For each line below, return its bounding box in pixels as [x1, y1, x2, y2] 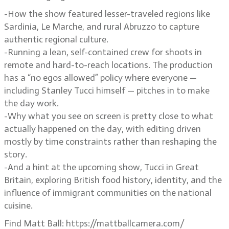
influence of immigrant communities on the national [4, 187, 212, 198]
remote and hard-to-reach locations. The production [4, 59, 213, 71]
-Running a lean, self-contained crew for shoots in [4, 47, 202, 58]
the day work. [4, 98, 59, 109]
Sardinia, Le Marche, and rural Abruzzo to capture [4, 21, 199, 32]
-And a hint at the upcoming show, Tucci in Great [4, 162, 199, 173]
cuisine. [4, 200, 33, 211]
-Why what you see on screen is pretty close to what [4, 110, 213, 122]
